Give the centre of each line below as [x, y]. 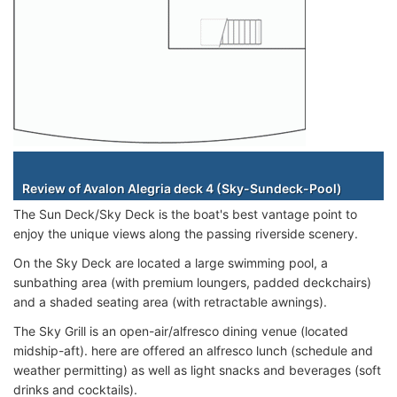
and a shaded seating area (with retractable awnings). [170, 301]
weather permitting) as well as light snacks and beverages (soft [197, 370]
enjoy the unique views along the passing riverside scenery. [186, 233]
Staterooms [205, 163]
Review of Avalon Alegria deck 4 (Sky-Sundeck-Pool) [182, 188]
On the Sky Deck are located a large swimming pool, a [171, 262]
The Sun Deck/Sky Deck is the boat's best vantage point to [185, 214]
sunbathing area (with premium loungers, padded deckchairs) [192, 282]
